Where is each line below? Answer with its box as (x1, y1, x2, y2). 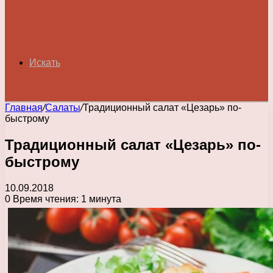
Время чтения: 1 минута (10, 193, 121, 204)
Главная (5, 102, 43, 113)
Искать (29, 57, 60, 68)
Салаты (45, 102, 80, 113)
